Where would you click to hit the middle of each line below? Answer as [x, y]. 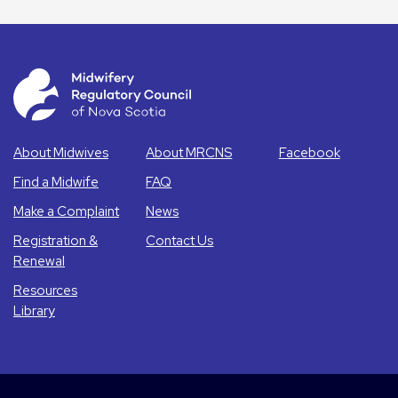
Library [34, 311]
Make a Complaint [66, 212]
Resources [45, 291]
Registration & [56, 241]
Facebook [309, 153]
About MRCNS [189, 153]
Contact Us [180, 241]
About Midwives [61, 153]
